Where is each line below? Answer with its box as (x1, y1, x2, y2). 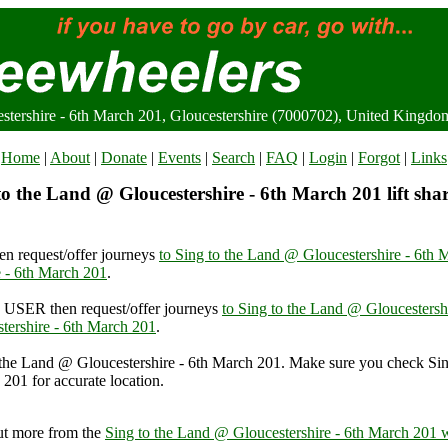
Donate (101, 149, 147, 166)
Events (158, 149, 201, 166)
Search (212, 149, 255, 166)
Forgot (358, 149, 400, 166)
